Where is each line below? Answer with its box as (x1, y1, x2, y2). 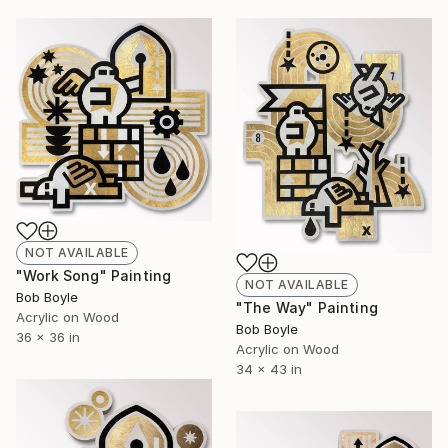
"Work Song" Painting (16, 267, 172, 285)
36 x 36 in (16, 329, 80, 346)
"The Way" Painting (236, 298, 378, 316)
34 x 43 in (236, 360, 302, 377)
